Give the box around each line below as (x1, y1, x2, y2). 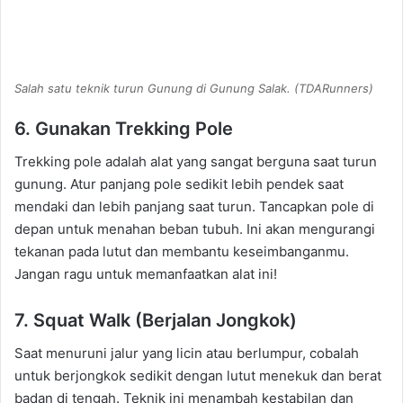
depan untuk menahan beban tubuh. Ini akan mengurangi (14, 219, 375, 237)
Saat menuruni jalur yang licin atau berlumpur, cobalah (14, 344, 359, 362)
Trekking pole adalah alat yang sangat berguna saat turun (14, 152, 377, 170)
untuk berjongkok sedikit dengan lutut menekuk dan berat (14, 366, 381, 384)
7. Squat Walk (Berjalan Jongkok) (14, 309, 297, 331)
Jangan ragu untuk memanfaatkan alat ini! (14, 264, 277, 282)
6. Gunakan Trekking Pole (14, 117, 233, 139)
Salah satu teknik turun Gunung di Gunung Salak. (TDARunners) (14, 80, 373, 95)
